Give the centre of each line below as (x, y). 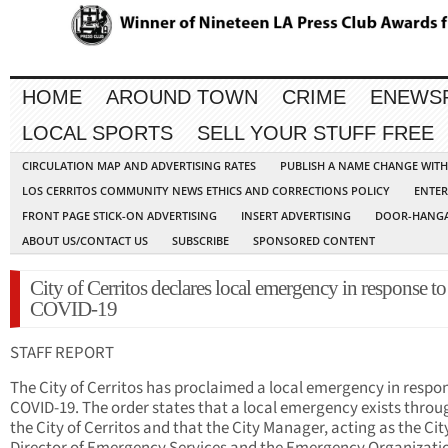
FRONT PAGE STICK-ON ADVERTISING (119, 216)
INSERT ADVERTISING (296, 216)
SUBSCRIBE (200, 241)
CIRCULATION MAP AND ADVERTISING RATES (139, 166)
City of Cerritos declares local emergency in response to (238, 288)
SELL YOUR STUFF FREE (315, 133)
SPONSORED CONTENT (314, 241)
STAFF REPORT (62, 353)
